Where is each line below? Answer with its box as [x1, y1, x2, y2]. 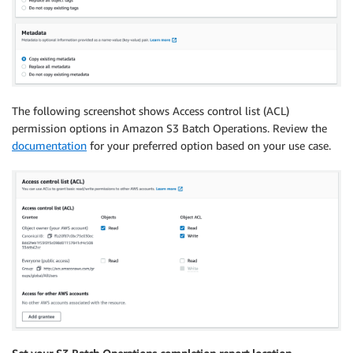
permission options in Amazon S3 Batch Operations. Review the [12, 121, 327, 136]
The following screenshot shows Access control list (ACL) [12, 104, 289, 118]
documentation [12, 139, 87, 153]
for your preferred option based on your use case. [87, 139, 331, 153]
